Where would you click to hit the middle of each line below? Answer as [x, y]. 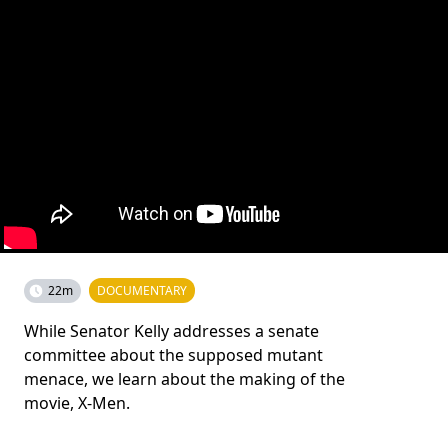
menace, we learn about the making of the [184, 379]
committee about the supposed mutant [173, 355]
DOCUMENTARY [142, 290]
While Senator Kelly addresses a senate [171, 331]
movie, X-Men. [77, 403]
